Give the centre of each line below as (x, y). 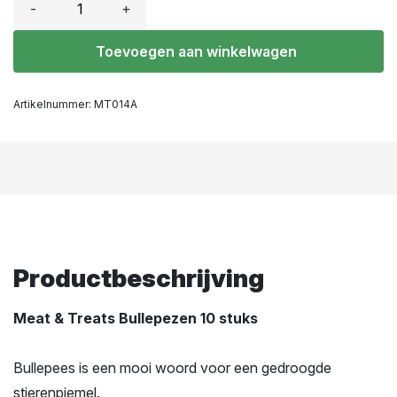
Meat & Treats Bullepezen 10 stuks (136, 318)
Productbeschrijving (139, 278)
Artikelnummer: (54, 104)
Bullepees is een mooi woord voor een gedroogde (172, 367)
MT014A (116, 104)
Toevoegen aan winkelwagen (196, 51)
